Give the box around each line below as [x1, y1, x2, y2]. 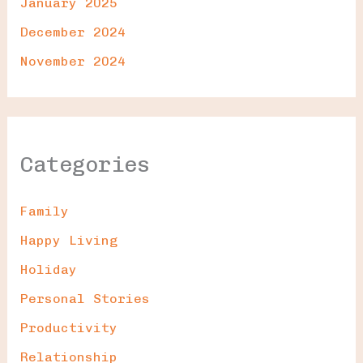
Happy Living [19, 232, 117, 248]
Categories [19, 150, 150, 177]
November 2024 [19, 53, 126, 69]
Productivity [19, 319, 117, 335]
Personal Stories [19, 290, 150, 306]
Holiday [19, 261, 77, 277]
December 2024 [19, 23, 126, 40]
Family [19, 203, 69, 219]
